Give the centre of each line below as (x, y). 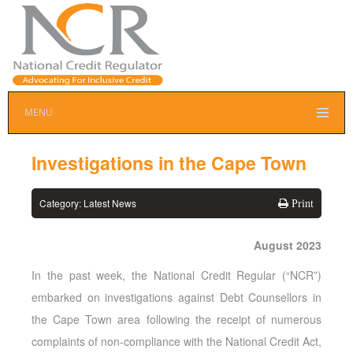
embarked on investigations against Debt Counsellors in (176, 297)
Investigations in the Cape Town (169, 163)
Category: (61, 203)
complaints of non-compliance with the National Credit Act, (176, 341)
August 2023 (288, 245)
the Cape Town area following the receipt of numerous (176, 319)
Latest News (110, 203)
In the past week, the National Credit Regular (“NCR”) (176, 275)
